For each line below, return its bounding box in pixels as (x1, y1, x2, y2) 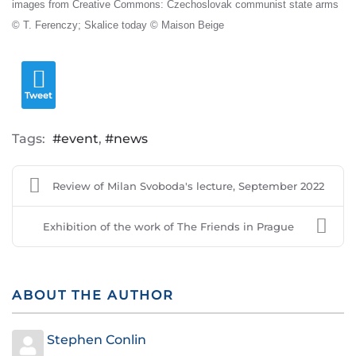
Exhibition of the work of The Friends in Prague (42, 220, 294, 234)
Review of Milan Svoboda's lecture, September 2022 (52, 180, 324, 193)
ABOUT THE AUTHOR (12, 288, 174, 304)
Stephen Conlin (47, 332, 146, 348)
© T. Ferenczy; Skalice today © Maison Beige (12, 18, 224, 31)
